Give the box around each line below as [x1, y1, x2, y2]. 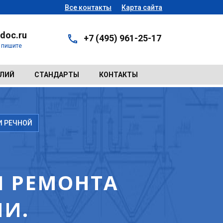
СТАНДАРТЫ [34, 71, 79, 79]
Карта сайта [121, 3, 162, 11]
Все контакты [65, 3, 111, 11]
